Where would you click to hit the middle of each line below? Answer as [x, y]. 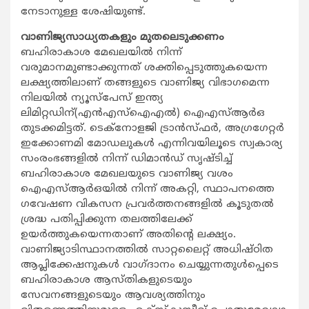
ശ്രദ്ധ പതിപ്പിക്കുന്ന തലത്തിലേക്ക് [107, 220]
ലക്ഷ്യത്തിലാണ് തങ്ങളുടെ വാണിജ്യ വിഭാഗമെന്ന [145, 83]
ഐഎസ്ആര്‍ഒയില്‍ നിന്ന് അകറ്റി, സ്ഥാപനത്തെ [148, 190]
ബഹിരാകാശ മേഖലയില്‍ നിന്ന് [101, 53]
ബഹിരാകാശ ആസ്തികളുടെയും [107, 281]
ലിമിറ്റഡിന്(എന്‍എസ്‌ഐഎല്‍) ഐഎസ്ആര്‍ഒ [143, 114]
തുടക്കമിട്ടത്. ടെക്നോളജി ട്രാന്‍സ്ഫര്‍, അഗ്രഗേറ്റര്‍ [152, 129]
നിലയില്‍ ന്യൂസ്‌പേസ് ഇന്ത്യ [92, 99]
